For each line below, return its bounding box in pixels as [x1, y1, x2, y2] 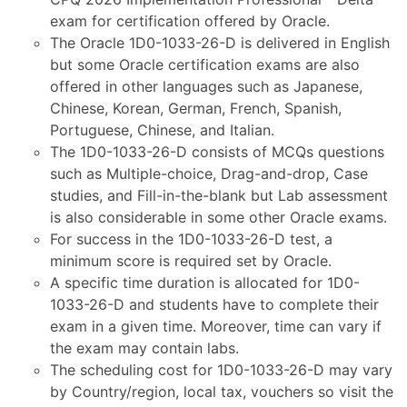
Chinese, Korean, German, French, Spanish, [50, 99, 342, 117]
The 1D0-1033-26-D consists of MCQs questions [50, 143, 384, 161]
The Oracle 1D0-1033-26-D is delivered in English [50, 34, 390, 52]
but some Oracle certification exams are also [50, 55, 360, 74]
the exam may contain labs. [50, 339, 239, 357]
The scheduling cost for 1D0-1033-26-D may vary [50, 361, 392, 379]
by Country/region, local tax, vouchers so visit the [50, 382, 393, 401]
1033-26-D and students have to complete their [50, 295, 379, 313]
